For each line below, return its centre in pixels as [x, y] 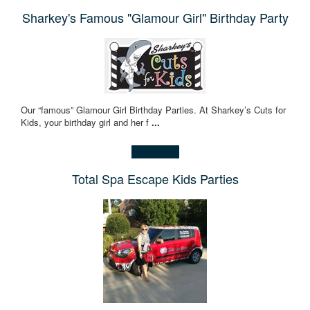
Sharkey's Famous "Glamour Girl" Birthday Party [155, 17]
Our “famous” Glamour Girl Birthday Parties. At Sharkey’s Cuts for [153, 109]
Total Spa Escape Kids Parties [155, 178]
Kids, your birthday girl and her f [86, 122]
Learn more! [155, 152]
